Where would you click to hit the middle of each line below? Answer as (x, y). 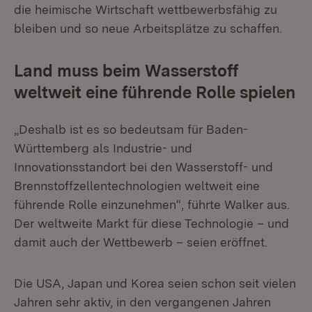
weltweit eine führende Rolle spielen (155, 92)
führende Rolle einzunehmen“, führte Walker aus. (152, 204)
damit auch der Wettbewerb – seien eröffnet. (141, 242)
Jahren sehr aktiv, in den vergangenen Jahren (142, 302)
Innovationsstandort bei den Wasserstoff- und (143, 167)
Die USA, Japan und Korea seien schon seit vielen (155, 283)
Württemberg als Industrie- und (103, 148)
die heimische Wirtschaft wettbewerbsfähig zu (146, 9)
